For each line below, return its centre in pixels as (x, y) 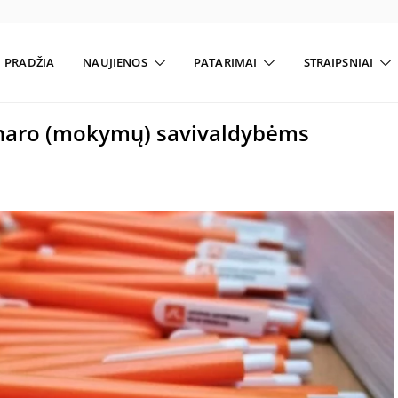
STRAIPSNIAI (338, 62)
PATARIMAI (225, 62)
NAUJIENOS (115, 62)
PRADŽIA (30, 62)
